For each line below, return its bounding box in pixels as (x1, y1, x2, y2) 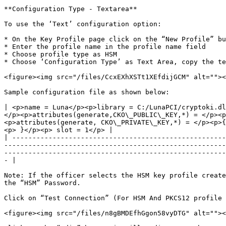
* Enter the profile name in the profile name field (4, 43, 206, 50)
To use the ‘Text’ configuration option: (4, 20, 161, 28)
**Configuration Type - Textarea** (4, 5, 137, 13)
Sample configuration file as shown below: (4, 88, 169, 96)
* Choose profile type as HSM (4, 50, 117, 58)
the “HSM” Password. (4, 179, 81, 187)
